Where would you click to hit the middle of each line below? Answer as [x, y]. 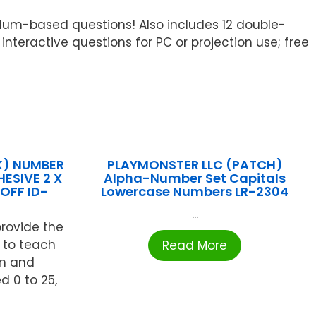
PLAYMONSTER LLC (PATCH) [195, 165]
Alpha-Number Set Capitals [195, 178]
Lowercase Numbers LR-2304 [195, 192]
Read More [195, 246]
